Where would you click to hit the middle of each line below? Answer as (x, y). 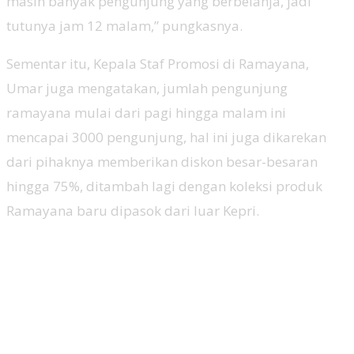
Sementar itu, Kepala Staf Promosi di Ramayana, (158, 63)
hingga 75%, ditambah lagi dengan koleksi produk (164, 186)
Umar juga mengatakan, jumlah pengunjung (147, 88)
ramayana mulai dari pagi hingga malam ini (146, 112)
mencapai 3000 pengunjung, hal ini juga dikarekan (166, 137)
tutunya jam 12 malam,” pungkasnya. (124, 25)
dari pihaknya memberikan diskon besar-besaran (162, 161)
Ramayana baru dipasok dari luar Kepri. (133, 210)
